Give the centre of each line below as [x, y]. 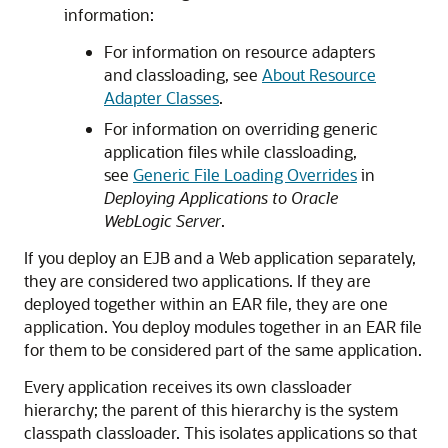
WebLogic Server [162, 220]
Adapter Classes [161, 97]
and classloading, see [183, 74]
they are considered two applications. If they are [197, 280]
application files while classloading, [230, 151]
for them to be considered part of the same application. [223, 349]
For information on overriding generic [241, 128]
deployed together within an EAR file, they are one [206, 303]
